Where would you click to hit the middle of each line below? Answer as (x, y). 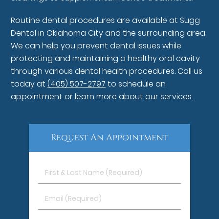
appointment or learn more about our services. (102, 97)
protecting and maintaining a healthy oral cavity (106, 59)
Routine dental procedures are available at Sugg (106, 21)
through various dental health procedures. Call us (107, 71)
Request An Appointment (109, 138)
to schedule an (136, 84)
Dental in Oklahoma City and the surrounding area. (109, 33)
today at (29, 84)
